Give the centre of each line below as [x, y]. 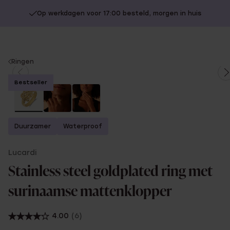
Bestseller [31, 82]
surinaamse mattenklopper [90, 192]
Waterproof [83, 126]
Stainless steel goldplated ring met [110, 172]
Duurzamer [33, 126]
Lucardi [22, 153]
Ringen [23, 62]
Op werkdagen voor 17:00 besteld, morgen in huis [119, 13]
